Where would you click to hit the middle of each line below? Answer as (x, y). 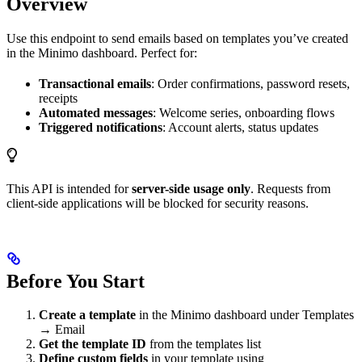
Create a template (87, 315)
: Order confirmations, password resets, (250, 83)
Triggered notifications (101, 127)
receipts (58, 98)
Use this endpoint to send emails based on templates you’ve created (177, 38)
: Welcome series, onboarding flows (244, 112)
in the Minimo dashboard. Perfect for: (102, 53)
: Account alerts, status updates (240, 127)
